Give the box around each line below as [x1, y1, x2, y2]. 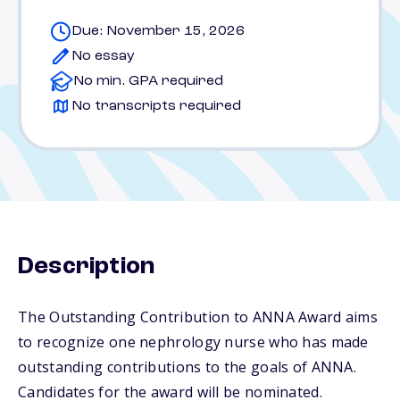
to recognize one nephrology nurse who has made [18, 332, 369, 352]
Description [18, 254, 155, 279]
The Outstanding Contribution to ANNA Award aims [18, 307, 379, 327]
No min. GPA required [73, 74, 223, 88]
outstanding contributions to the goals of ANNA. [18, 357, 357, 377]
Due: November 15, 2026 [71, 24, 245, 38]
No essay [71, 49, 135, 63]
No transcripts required [71, 99, 241, 113]
